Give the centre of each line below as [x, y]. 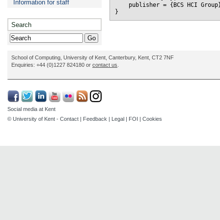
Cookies [152, 119]
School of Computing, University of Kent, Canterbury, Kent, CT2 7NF [93, 58]
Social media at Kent [31, 109]
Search [21, 25]
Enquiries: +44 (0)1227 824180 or [52, 65]
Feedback [95, 119]
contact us [105, 65]
